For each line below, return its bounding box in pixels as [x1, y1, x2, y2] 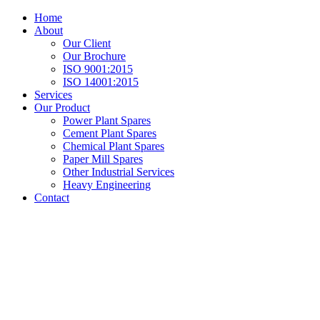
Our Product [34, 101, 90, 114]
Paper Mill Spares [63, 153, 143, 165]
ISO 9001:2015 [63, 63, 133, 75]
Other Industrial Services [63, 166, 174, 178]
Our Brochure [63, 50, 126, 62]
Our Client [63, 37, 111, 49]
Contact [34, 191, 69, 204]
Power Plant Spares [63, 114, 151, 126]
